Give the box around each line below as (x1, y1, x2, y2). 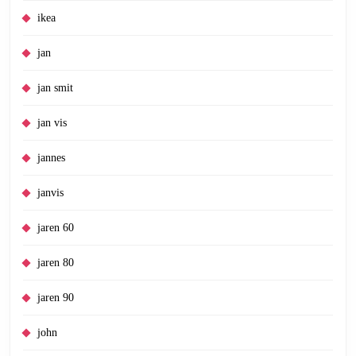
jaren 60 (37, 222, 74, 234)
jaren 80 (37, 257, 74, 269)
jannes (37, 152, 65, 164)
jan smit (37, 82, 73, 94)
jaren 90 (37, 292, 74, 304)
